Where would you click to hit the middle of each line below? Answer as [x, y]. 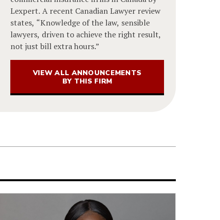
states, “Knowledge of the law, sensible [80, 22]
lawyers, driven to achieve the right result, [86, 34]
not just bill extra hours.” [55, 46]
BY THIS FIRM [87, 81]
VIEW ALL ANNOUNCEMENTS [87, 73]
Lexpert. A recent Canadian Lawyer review [86, 11]
